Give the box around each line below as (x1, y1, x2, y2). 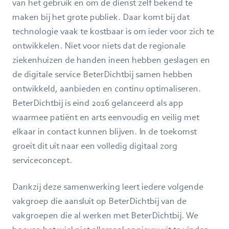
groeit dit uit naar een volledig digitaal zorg (12, 140, 177, 151)
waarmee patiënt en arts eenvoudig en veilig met (12, 111, 199, 122)
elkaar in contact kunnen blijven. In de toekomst (12, 126, 197, 136)
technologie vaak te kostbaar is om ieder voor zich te (12, 26, 214, 36)
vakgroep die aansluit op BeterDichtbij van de (12, 195, 187, 206)
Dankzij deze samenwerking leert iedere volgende (12, 181, 203, 192)
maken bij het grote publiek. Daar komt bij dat (12, 11, 190, 22)
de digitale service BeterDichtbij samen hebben (12, 68, 193, 79)
